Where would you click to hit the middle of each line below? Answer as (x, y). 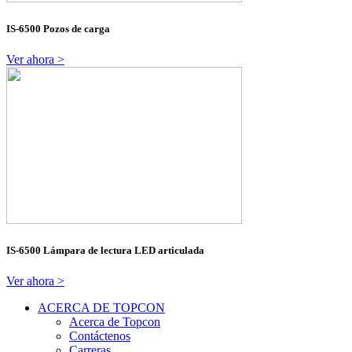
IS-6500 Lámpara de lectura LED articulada (105, 251)
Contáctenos (100, 336)
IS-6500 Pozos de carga (58, 28)
